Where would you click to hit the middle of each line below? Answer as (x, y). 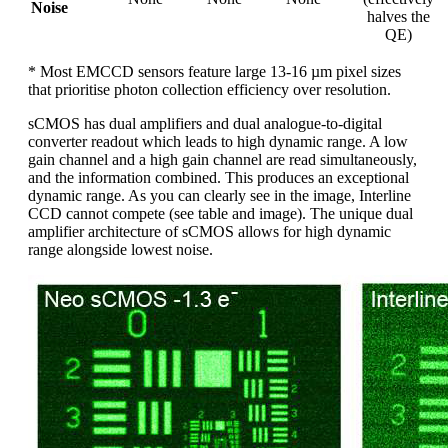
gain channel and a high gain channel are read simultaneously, (222, 160)
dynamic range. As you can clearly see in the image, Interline (219, 196)
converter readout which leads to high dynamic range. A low (218, 142)
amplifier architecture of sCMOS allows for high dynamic (209, 232)
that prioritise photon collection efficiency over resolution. (209, 90)
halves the (398, 17)
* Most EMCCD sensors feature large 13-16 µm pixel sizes (214, 72)
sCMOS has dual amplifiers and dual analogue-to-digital (205, 124)
